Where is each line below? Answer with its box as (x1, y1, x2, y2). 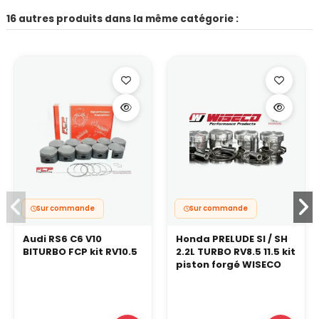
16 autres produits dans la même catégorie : (6, 11, 239, 26)
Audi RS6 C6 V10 (23, 232, 102, 246)
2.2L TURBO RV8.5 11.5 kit (176, 245, 296, 259)
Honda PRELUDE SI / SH (176, 232, 288, 246)
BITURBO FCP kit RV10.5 (23, 245, 137, 259)
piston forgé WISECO (176, 258, 281, 272)
